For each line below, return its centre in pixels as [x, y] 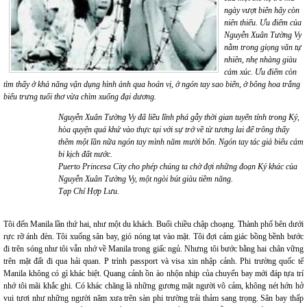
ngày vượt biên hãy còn [262, 10]
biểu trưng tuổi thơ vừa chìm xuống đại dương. [80, 97]
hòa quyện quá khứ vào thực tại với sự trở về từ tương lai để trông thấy [174, 130]
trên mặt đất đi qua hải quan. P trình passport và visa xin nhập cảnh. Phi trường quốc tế [153, 261]
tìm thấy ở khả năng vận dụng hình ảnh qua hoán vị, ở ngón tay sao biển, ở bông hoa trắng [152, 84]
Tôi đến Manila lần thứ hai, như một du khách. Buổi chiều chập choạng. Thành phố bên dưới [153, 224]
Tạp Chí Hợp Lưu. [89, 191]
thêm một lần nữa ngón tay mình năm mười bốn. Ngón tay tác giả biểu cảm [181, 142]
